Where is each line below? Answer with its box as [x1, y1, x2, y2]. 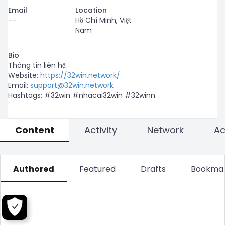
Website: [8, 70, 40, 80]
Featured [79, 163, 116, 175]
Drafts [141, 163, 166, 175]
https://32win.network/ [40, 70, 120, 80]
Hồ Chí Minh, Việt [75, 15, 132, 25]
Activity [84, 124, 117, 136]
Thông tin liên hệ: [8, 60, 67, 70]
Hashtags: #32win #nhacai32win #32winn [8, 90, 155, 100]
